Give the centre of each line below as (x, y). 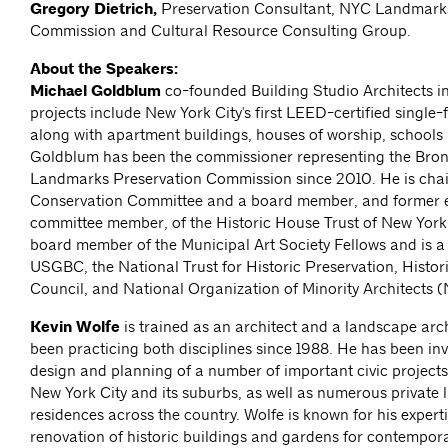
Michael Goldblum (95, 91)
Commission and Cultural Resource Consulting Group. (222, 31)
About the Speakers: (104, 69)
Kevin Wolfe (75, 327)
